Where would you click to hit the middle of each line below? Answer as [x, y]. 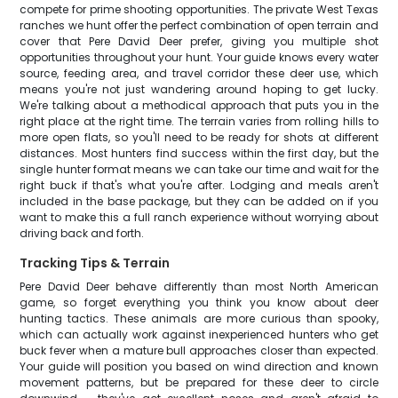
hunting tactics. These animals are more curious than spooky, [199, 318]
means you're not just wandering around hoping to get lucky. [199, 89]
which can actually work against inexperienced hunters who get [199, 334]
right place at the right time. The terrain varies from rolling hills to [199, 121]
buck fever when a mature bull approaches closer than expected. [199, 350]
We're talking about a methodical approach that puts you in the [199, 105]
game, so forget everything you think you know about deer [199, 302]
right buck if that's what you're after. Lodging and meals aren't [199, 185]
